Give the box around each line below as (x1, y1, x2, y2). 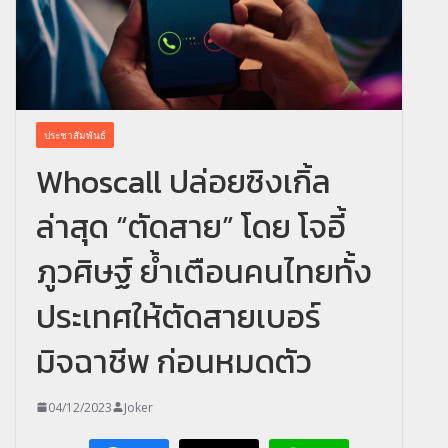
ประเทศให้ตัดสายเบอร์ (36, 292, 321, 341)
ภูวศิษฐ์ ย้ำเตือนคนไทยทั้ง (36, 247, 372, 296)
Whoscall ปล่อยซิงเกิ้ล (36, 157, 331, 206)
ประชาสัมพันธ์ (44, 127, 106, 142)
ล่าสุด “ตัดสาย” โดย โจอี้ (36, 202, 346, 251)
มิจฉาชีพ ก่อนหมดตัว (36, 337, 312, 386)
